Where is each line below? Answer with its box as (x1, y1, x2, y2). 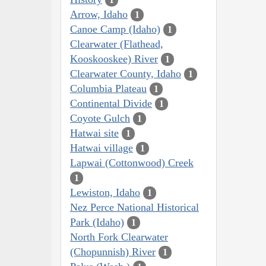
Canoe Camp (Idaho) (70, 23, 160, 35)
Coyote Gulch (70, 112, 130, 124)
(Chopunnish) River (70, 245, 156, 258)
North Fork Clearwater (70, 230, 168, 243)
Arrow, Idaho (70, 8, 128, 20)
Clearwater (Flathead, (70, 37, 163, 50)
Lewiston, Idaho (70, 186, 140, 198)
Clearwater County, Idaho (70, 67, 181, 80)
